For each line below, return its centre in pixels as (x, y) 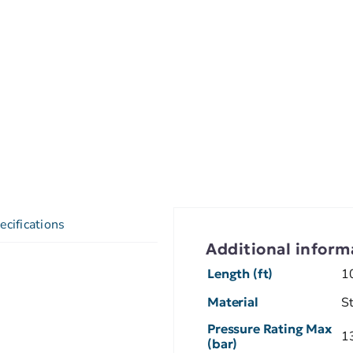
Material (233, 301)
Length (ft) (240, 273)
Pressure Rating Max (270, 328)
